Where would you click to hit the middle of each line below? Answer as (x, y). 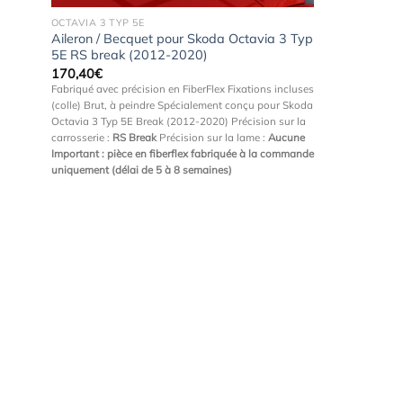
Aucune (286, 137)
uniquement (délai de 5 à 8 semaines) (141, 169)
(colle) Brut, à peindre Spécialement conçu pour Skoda (182, 104)
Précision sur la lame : (212, 137)
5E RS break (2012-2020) (129, 55)
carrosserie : (81, 137)
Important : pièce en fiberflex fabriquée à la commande (182, 153)
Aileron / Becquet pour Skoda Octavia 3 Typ (182, 39)
